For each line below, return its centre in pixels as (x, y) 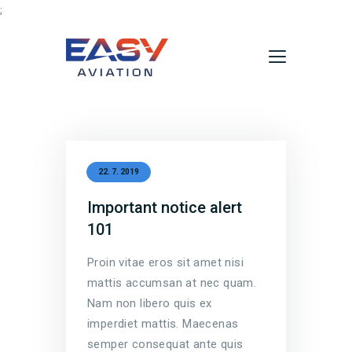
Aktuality (96, 137)
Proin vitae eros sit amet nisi (165, 263)
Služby (88, 215)
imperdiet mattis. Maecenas (163, 324)
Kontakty (97, 241)
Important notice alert (165, 208)
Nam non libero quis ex (150, 304)
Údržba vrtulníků (121, 189)
